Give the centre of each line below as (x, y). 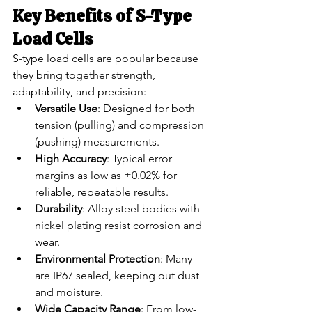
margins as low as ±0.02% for (107, 175)
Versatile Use (66, 108)
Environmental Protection (97, 258)
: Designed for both (148, 108)
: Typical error (141, 158)
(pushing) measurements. (97, 141)
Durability (58, 208)
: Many (178, 258)
